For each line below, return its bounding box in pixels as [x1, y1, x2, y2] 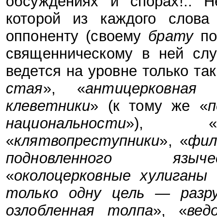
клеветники [6, 97, 91, 114]
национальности [6, 114, 126, 132]
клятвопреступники [14, 132, 160, 149]
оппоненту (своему [6, 27, 149, 45]
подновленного [6, 149, 112, 167]
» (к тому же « [90, 97, 208, 114]
